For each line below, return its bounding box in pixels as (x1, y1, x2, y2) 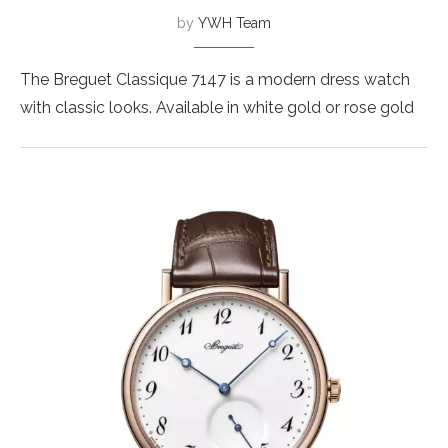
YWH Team (198, 15, 271, 31)
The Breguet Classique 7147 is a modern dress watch (20, 70, 410, 89)
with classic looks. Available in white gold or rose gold (20, 98, 414, 117)
